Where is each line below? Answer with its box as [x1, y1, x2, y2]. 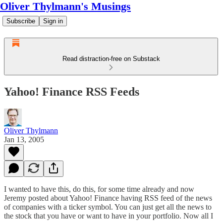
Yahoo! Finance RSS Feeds [4, 85, 139, 98]
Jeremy [4, 193, 28, 202]
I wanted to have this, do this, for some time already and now [4, 184, 194, 193]
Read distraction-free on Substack [62, 55, 160, 62]
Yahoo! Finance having [68, 193, 144, 202]
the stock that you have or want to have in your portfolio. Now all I [4, 211, 213, 220]
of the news [174, 193, 212, 202]
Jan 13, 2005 [4, 135, 44, 144]
